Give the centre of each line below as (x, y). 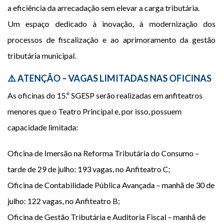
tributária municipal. (42, 56)
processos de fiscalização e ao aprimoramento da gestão (111, 40)
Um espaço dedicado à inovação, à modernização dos (111, 24)
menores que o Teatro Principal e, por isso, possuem (95, 111)
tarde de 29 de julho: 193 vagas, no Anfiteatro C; (89, 169)
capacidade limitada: (43, 127)
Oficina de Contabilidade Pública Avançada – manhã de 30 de (111, 185)
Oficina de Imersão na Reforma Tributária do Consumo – (103, 153)
